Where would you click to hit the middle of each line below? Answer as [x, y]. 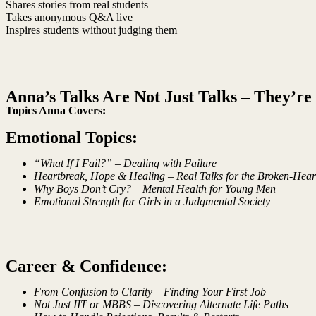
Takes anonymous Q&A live [69, 17]
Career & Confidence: [86, 266]
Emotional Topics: [72, 138]
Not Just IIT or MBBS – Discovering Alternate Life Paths [161, 304]
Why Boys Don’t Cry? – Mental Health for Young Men [155, 189]
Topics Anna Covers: [56, 110]
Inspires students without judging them [91, 30]
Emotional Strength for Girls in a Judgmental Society [152, 201]
